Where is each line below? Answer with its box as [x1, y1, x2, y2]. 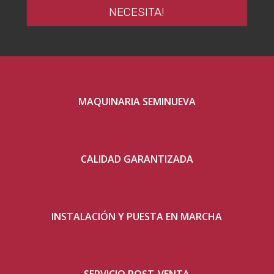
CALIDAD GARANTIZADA [80, 152, 193, 166]
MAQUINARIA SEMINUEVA [78, 94, 196, 108]
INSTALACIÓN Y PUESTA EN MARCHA [51, 209, 223, 223]
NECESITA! [109, 5, 165, 20]
